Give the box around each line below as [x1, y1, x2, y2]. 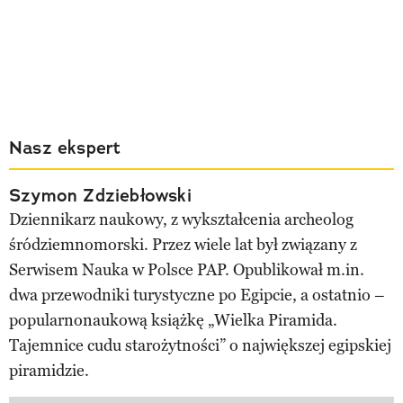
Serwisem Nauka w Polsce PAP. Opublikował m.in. [9, 259, 364, 280]
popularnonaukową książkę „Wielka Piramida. [9, 309, 337, 330]
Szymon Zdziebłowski [9, 183, 192, 207]
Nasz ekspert [9, 135, 121, 159]
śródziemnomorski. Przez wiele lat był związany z [9, 234, 357, 255]
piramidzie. [9, 360, 89, 381]
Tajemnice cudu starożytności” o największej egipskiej [9, 335, 391, 355]
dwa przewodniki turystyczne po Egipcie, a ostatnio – [9, 284, 385, 305]
